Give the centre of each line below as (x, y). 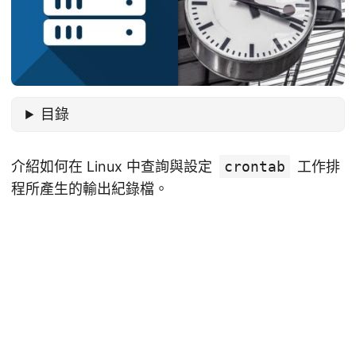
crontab (255, 167)
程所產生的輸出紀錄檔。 (90, 189)
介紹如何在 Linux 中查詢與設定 (114, 167)
